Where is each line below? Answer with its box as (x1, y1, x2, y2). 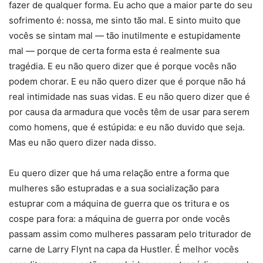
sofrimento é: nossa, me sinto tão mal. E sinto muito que (9, 15, 241, 26)
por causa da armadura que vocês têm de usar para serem (9, 106, 249, 118)
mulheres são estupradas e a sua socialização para (9, 183, 219, 194)
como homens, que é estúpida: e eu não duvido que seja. (9, 122, 245, 133)
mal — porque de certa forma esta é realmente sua (9, 45, 220, 57)
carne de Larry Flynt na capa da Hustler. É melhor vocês (9, 244, 239, 255)
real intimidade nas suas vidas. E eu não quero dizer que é (9, 91, 250, 103)
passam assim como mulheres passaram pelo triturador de (9, 228, 251, 240)
